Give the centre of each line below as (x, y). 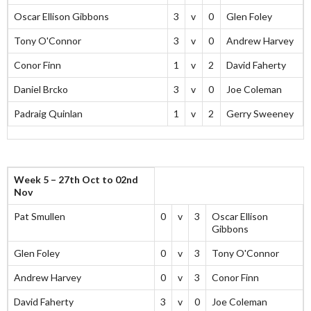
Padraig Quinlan (48, 114)
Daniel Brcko (41, 90)
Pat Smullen (40, 217)
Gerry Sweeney (260, 114)
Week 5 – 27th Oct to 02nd (76, 180)
